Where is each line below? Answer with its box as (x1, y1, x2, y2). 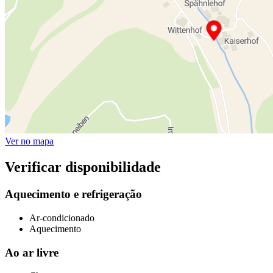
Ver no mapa (5, 136, 54, 147)
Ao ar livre (5, 246, 58, 259)
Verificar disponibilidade (5, 159, 161, 175)
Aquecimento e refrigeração (5, 188, 142, 201)
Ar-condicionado (29, 212, 94, 223)
